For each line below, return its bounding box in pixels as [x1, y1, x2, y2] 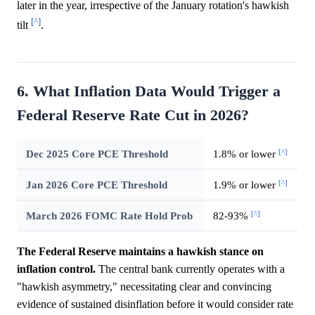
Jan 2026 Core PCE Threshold [25, 179, 167, 191]
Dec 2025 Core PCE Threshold [25, 148, 168, 160]
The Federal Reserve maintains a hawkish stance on [17, 245, 264, 258]
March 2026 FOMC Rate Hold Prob [25, 210, 193, 222]
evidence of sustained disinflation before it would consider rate [17, 298, 293, 311]
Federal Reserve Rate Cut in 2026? [17, 107, 249, 124]
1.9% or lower [212, 179, 278, 191]
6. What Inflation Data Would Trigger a [17, 83, 281, 101]
